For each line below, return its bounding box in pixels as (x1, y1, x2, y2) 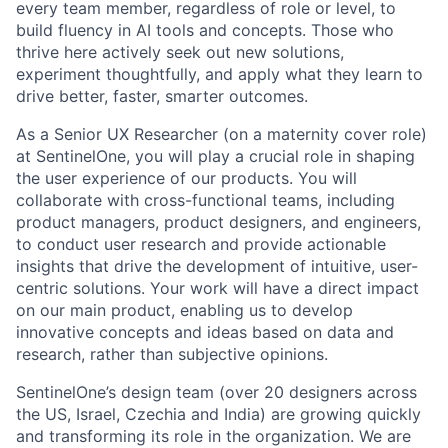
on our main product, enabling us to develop (16, 299, 353, 320)
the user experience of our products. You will (16, 167, 357, 188)
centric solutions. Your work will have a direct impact (16, 277, 419, 298)
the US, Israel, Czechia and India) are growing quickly (16, 403, 421, 424)
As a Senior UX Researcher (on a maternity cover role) (16, 123, 427, 144)
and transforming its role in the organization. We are (16, 425, 411, 446)
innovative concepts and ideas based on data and (16, 321, 394, 342)
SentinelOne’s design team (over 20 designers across (16, 381, 417, 402)
